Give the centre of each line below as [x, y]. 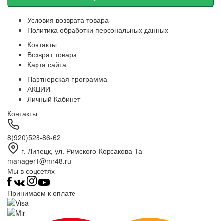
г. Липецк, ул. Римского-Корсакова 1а [82, 151]
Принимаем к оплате [41, 193]
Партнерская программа [67, 79]
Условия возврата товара [68, 20]
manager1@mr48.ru [39, 161]
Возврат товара [52, 54]
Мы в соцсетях [31, 171]
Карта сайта [47, 64]
